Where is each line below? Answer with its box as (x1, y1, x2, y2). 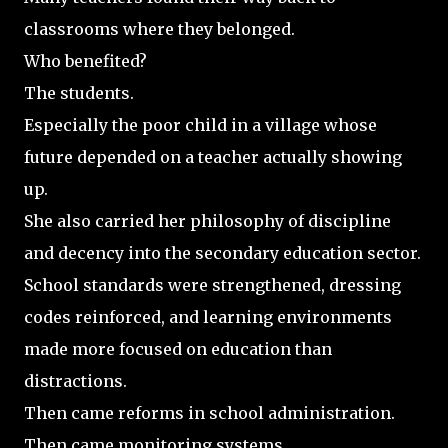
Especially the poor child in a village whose (24, 114, 377, 135)
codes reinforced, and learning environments (24, 306, 392, 327)
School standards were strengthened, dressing (24, 274, 401, 295)
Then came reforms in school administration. (24, 402, 395, 423)
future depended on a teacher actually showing (24, 146, 402, 167)
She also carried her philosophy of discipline (24, 210, 391, 231)
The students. (24, 82, 134, 103)
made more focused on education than (24, 338, 332, 359)
